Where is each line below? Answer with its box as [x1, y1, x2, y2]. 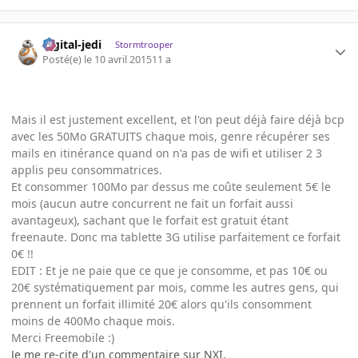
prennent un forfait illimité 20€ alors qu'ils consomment [11, 296, 312, 312]
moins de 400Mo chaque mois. [11, 312, 175, 328]
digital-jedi [42, 37, 102, 53]
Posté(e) [42, 52, 85, 66]
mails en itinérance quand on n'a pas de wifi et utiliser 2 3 [11, 145, 322, 161]
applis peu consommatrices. [11, 161, 162, 177]
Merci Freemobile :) [11, 329, 114, 345]
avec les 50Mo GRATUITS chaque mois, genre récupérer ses [11, 128, 330, 144]
